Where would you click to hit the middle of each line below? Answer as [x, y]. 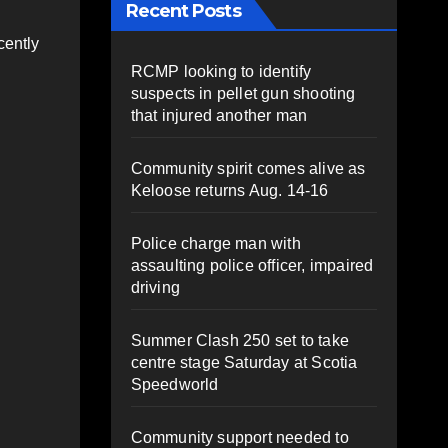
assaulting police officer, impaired [252, 265]
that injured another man [219, 115]
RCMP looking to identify [221, 71]
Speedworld [174, 384]
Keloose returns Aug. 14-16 [229, 190]
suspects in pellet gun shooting [243, 93]
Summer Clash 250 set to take [240, 340]
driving [155, 287]
